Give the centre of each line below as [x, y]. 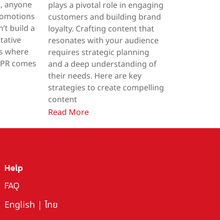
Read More [68, 112]
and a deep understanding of [102, 64]
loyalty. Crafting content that [101, 29]
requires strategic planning [98, 52]
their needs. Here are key [95, 76]
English [19, 205]
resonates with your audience [103, 41]
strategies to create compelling [106, 88]
